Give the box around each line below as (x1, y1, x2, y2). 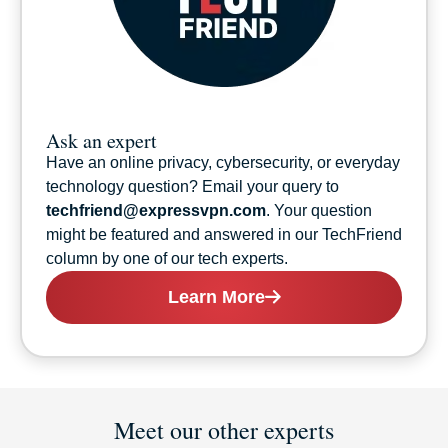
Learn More (167, 287, 265, 308)
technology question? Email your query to (46, 178, 339, 196)
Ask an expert (46, 127, 157, 155)
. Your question (266, 202, 372, 220)
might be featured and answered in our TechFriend (46, 226, 402, 244)
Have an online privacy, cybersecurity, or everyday (46, 154, 400, 172)
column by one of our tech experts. (46, 250, 288, 268)
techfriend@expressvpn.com (46, 202, 266, 220)
